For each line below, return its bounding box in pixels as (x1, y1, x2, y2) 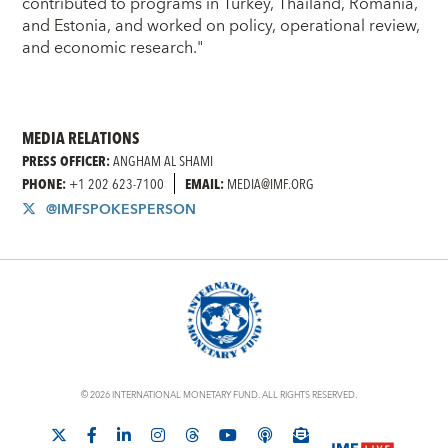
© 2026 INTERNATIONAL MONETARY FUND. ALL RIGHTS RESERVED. (81, 387, 357, 404)
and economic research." (22, 33, 204, 62)
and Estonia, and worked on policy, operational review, (22, 11, 421, 40)
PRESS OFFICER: (22, 150, 111, 172)
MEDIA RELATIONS (22, 125, 140, 151)
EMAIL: (185, 173, 225, 195)
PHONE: (22, 173, 70, 195)
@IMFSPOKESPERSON (46, 198, 197, 223)
